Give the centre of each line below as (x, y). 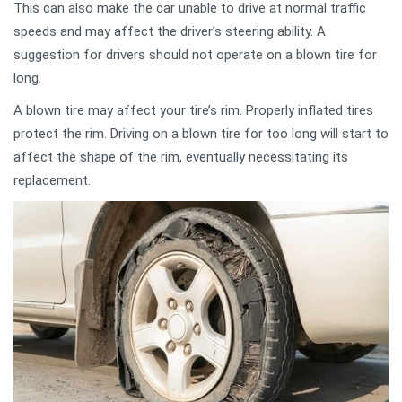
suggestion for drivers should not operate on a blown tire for (195, 55)
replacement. (52, 181)
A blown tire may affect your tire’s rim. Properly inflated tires (193, 111)
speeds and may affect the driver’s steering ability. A (170, 32)
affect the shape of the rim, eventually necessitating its (181, 157)
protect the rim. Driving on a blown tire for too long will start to (201, 134)
